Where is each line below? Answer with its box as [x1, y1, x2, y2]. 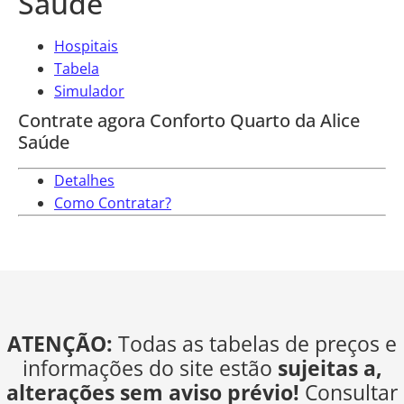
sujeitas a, [277, 353, 382, 382]
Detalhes [54, 170, 115, 191]
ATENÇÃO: [7, 328, 118, 358]
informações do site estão [22, 353, 278, 382]
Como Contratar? [54, 193, 171, 214]
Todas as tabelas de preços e [118, 328, 397, 358]
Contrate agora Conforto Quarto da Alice [18, 108, 360, 133]
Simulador [54, 81, 124, 102]
